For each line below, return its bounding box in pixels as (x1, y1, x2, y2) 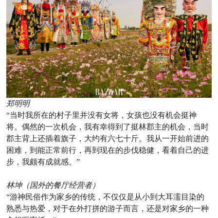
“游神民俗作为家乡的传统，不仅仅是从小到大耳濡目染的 (6, 192, 205, 201)
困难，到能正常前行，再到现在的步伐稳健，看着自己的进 (6, 145, 209, 154)
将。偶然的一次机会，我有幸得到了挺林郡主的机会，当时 (6, 122, 209, 131)
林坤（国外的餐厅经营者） (6, 181, 100, 189)
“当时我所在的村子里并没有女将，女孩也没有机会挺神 (6, 110, 197, 119)
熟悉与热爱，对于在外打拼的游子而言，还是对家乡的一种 (6, 204, 209, 213)
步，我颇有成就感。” (6, 157, 80, 166)
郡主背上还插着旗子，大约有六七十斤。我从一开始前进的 (6, 134, 209, 143)
